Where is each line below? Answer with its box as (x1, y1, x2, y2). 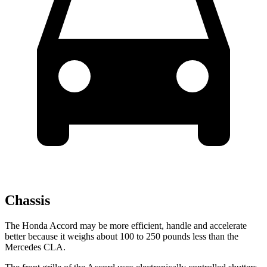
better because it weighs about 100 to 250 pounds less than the (5, 231, 238, 242)
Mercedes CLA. (5, 242, 66, 253)
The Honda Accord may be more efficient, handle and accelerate (5, 221, 247, 231)
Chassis (5, 193, 50, 209)
